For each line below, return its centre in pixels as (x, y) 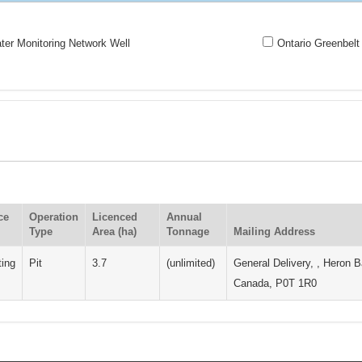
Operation (54, 217)
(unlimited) (191, 263)
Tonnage (188, 231)
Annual (185, 217)
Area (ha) (115, 231)
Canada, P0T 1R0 (276, 283)
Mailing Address (275, 231)
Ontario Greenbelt (319, 43)
